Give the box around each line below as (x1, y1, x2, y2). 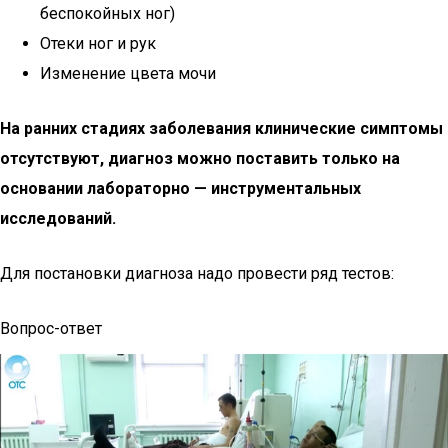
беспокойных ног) (40, 4, 175, 23)
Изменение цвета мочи (40, 64, 216, 83)
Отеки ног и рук (40, 34, 156, 53)
